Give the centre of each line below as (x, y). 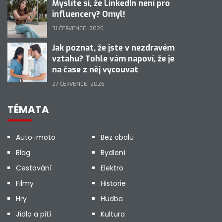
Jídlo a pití (33, 214)
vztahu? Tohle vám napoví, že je (113, 59)
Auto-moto (36, 137)
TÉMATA (28, 110)
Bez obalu (117, 137)
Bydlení (113, 153)
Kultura (112, 214)
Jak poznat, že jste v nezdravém (113, 48)
